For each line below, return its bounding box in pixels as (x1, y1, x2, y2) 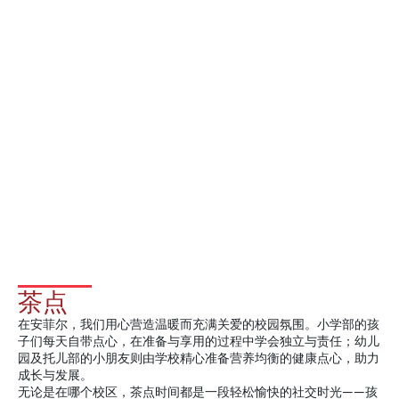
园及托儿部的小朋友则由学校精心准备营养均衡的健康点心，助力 (18, 351, 379, 366)
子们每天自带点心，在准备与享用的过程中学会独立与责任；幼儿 (18, 334, 379, 349)
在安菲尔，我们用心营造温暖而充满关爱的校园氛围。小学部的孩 (18, 317, 379, 332)
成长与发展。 (18, 368, 93, 383)
